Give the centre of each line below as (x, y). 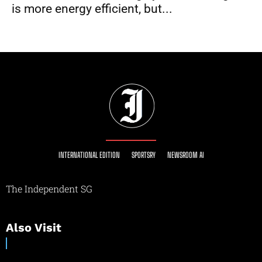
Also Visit (34, 228)
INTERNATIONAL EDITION (89, 155)
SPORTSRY (143, 155)
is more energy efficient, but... (92, 9)
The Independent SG (49, 189)
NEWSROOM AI (185, 155)
